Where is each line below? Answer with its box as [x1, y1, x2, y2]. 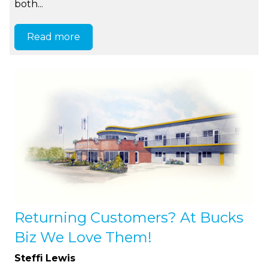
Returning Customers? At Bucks [14, 208, 244, 226]
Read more [27, 31, 81, 43]
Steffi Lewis [14, 252, 76, 264]
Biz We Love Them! [14, 228, 153, 246]
